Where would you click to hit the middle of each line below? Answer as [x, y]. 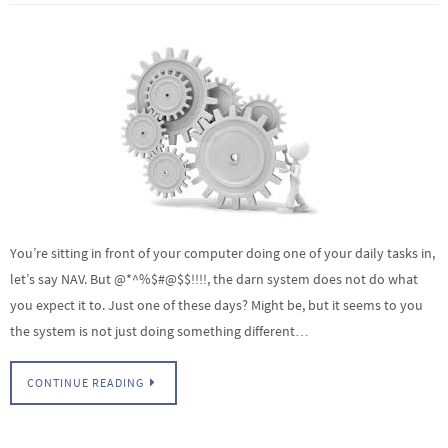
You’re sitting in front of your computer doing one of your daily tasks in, [222, 252]
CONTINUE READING [85, 382]
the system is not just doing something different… [159, 330]
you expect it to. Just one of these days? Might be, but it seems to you [216, 304]
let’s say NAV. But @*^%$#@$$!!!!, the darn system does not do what [214, 278]
